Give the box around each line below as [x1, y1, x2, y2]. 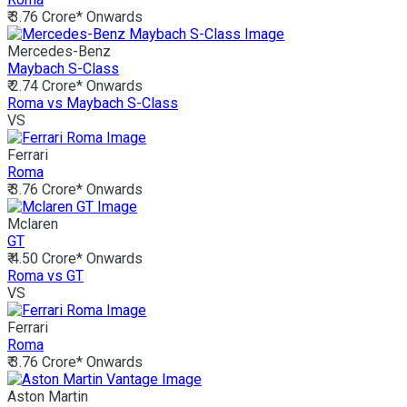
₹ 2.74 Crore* [7, 77, 83, 95]
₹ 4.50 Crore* [7, 250, 83, 268]
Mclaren [7, 215, 58, 233]
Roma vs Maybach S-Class [7, 94, 178, 113]
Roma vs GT [7, 267, 84, 285]
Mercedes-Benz [7, 43, 111, 61]
